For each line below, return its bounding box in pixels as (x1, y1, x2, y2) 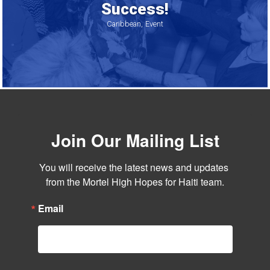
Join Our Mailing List (51, 127, 219, 152)
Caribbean (107, 19, 141, 28)
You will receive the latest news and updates (39, 160, 228, 174)
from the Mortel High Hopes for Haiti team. (46, 174, 224, 189)
